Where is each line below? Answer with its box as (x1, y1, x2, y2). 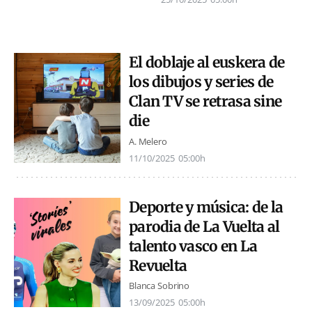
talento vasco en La (129, 236, 258, 256)
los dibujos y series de (129, 72, 274, 92)
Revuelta (129, 256, 187, 275)
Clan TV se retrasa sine (129, 92, 282, 111)
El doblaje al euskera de (129, 53, 285, 72)
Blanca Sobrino (129, 279, 190, 292)
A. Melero (129, 134, 167, 148)
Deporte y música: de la (129, 197, 283, 217)
